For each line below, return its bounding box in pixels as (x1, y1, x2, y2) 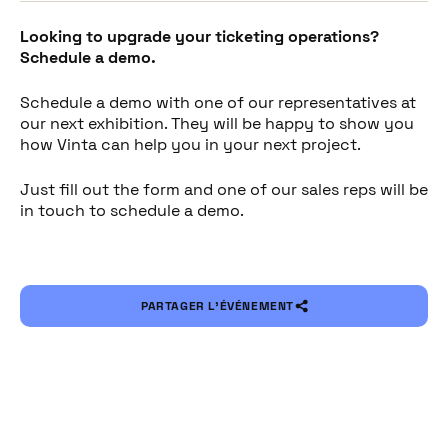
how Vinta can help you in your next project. (20, 134, 361, 155)
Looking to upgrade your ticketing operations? (20, 26, 379, 47)
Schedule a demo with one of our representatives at (20, 92, 416, 113)
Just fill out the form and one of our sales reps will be (20, 179, 428, 200)
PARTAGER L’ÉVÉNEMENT (141, 298, 294, 314)
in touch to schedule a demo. (20, 200, 244, 221)
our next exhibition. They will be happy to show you (20, 113, 414, 134)
